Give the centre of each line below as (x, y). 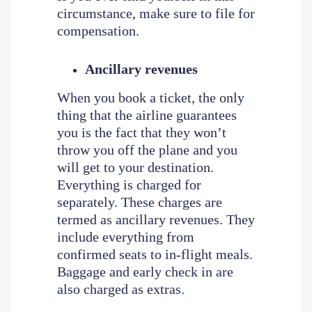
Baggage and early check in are (145, 271)
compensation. (98, 30)
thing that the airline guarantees (147, 115)
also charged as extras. (120, 289)
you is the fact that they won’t (141, 132)
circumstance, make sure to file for (156, 13)
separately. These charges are (139, 202)
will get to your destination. (135, 167)
